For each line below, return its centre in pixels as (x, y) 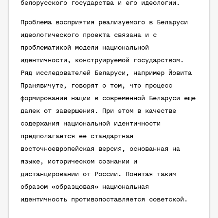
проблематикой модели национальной (85, 48)
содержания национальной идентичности (91, 124)
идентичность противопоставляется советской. (104, 200)
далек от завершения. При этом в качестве (98, 111)
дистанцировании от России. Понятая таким (98, 174)
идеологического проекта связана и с (89, 35)
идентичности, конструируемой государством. (102, 61)
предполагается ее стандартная (77, 136)
